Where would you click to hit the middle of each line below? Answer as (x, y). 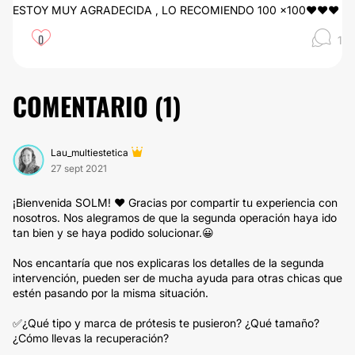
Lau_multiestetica (90, 153)
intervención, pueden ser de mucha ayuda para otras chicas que (177, 278)
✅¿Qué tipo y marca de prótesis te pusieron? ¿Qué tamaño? (166, 323)
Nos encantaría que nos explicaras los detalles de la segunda (168, 263)
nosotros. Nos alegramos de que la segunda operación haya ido (175, 218)
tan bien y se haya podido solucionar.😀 (113, 233)
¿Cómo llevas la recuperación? (91, 338)
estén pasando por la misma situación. (111, 293)
